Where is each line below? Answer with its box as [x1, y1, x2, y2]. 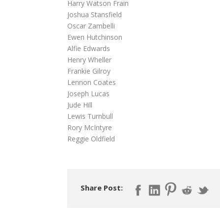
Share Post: [81, 182, 123, 192]
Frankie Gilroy [67, 66, 110, 76]
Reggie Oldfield [67, 134, 115, 143]
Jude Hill [67, 100, 92, 110]
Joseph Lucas [67, 88, 110, 98]
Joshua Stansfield [67, 9, 122, 19]
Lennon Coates [67, 77, 116, 87]
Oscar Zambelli [67, 21, 115, 30]
